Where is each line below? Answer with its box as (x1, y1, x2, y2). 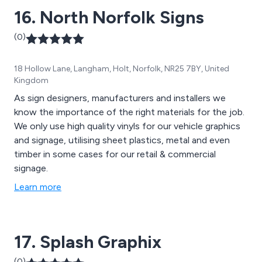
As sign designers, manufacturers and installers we (14, 92, 226, 104)
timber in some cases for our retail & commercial (14, 149, 216, 160)
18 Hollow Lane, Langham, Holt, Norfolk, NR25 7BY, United (14, 64, 229, 74)
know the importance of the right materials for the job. (14, 106, 244, 118)
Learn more (14, 181, 61, 193)
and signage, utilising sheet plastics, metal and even (14, 135, 230, 146)
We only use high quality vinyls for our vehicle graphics (14, 120, 240, 132)
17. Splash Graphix (14, 231, 161, 253)
